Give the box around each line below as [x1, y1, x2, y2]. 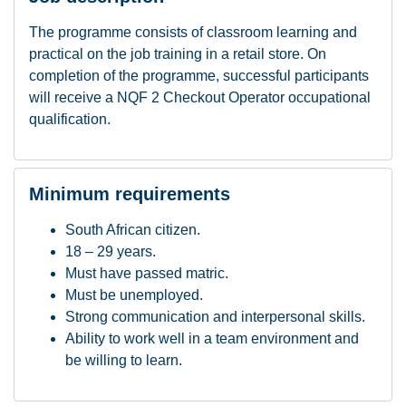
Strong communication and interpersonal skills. [65, 309, 365, 324]
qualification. [29, 111, 111, 127]
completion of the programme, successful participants [29, 68, 369, 83]
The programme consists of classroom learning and [29, 24, 357, 40]
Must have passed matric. [65, 266, 228, 281]
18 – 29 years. [65, 244, 156, 259]
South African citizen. [65, 222, 200, 237]
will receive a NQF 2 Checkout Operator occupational [29, 90, 371, 105]
